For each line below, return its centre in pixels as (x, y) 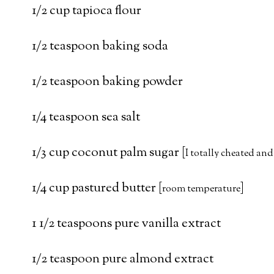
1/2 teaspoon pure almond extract (124, 259)
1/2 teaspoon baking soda (100, 46)
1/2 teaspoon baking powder (107, 82)
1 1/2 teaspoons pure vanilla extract (126, 224)
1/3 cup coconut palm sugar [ (109, 153)
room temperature (201, 189)
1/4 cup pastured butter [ (97, 188)
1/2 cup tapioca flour (87, 11)
